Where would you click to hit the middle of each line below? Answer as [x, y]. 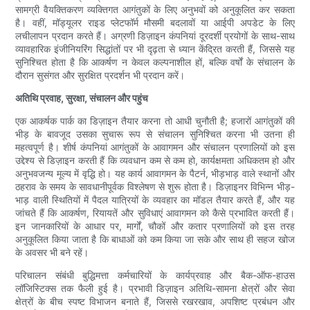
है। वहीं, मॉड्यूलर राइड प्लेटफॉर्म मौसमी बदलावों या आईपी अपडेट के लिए [155, 23]
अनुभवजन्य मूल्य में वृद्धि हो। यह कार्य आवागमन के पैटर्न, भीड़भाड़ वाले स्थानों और [155, 174]
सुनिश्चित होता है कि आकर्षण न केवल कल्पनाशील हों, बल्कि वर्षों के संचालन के [155, 62]
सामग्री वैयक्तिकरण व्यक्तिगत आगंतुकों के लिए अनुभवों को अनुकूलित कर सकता [155, 10]
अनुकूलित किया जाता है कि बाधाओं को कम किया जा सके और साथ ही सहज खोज [155, 239]
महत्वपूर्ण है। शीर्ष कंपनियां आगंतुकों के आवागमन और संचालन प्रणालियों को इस [155, 147]
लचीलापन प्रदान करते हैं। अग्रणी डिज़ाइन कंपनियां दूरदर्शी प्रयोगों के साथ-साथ [155, 36]
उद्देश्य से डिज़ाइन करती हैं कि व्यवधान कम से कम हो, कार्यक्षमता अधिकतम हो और [155, 161]
